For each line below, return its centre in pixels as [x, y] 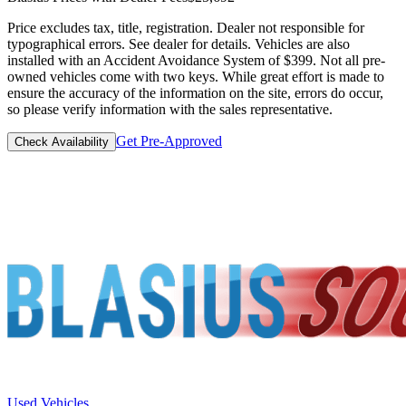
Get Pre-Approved [169, 141]
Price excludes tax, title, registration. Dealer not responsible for [186, 28]
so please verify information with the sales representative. [170, 110]
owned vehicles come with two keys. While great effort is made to [196, 77]
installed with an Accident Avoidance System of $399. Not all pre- [196, 61]
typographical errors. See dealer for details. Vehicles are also [179, 44]
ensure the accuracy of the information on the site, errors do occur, [195, 93]
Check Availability [62, 142]
